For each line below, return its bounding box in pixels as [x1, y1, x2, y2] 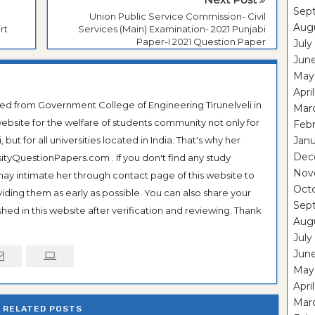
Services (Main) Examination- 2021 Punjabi [78, 22, 266, 34]
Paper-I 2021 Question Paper [136, 35, 266, 47]
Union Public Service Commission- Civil [89, 10, 266, 22]
